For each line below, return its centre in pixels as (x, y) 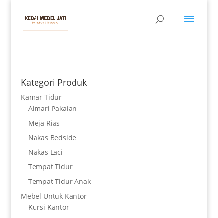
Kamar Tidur (41, 97)
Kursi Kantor (48, 207)
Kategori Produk (54, 82)
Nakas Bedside (52, 137)
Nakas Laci (45, 152)
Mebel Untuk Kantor (54, 196)
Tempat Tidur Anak (59, 181)
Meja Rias (44, 123)
